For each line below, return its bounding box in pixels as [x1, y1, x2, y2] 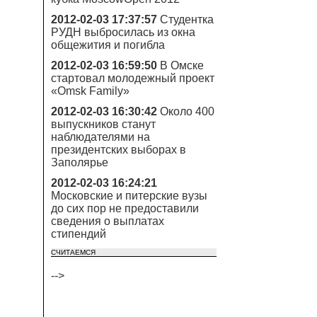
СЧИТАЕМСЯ [51, 248, 96, 256]
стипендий [51, 228, 106, 240]
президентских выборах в [51, 144, 186, 156]
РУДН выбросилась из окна [51, 26, 195, 38]
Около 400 [160, 105, 214, 117]
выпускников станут [51, 118, 156, 130]
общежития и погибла [51, 39, 165, 51]
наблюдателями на [51, 131, 150, 143]
